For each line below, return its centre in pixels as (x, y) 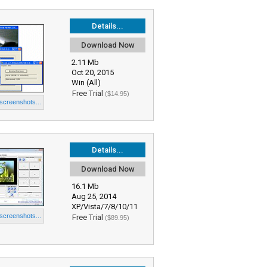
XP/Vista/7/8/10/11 (105, 207)
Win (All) (86, 83)
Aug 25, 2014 (94, 196)
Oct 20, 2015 (93, 72)
